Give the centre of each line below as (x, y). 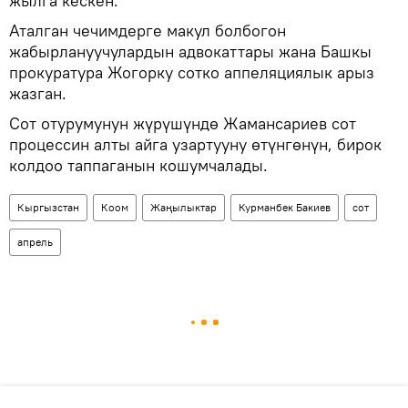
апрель (35, 241)
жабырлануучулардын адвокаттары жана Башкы (190, 51)
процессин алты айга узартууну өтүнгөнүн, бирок (195, 144)
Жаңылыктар (184, 207)
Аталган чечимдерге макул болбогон (148, 30)
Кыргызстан (48, 207)
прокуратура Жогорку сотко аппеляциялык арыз (192, 72)
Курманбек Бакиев (285, 207)
